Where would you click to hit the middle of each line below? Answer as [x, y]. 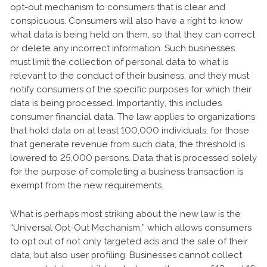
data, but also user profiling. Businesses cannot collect [126, 255]
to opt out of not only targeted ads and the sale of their [129, 241]
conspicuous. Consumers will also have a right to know [126, 21]
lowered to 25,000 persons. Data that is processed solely [133, 158]
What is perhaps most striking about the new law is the [125, 214]
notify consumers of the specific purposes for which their [131, 89]
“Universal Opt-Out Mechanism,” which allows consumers [131, 228]
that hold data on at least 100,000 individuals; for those [130, 131]
